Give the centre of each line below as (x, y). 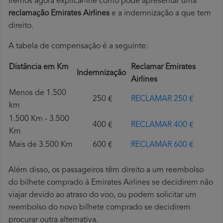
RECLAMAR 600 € (162, 145)
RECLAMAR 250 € (162, 99)
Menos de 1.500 (38, 93)
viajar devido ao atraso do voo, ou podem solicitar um (103, 195)
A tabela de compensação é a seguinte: (78, 47)
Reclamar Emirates (163, 67)
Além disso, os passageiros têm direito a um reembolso (106, 170)
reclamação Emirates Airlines (59, 14)
